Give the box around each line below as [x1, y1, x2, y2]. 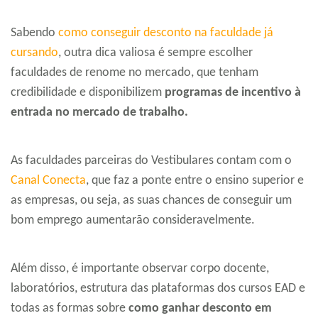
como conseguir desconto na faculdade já [58, 26, 273, 40]
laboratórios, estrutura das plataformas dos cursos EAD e [11, 282, 305, 296]
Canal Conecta [11, 174, 86, 188]
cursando [11, 46, 58, 60]
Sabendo [11, 26, 58, 40]
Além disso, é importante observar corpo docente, [11, 262, 269, 276]
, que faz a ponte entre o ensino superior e [86, 174, 304, 188]
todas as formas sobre [11, 302, 128, 316]
